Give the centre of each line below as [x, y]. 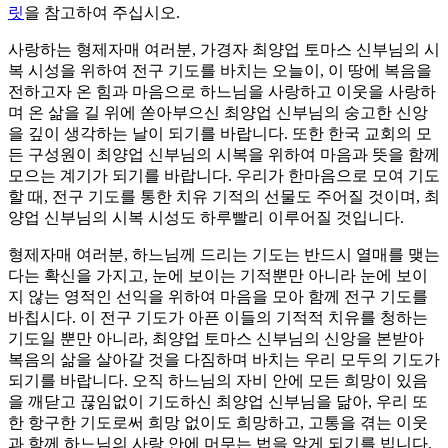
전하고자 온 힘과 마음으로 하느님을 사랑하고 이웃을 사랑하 [222, 92]
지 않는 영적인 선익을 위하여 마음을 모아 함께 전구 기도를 [218, 297]
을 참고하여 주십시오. [102, 13]
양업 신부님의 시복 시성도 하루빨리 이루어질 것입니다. [206, 218]
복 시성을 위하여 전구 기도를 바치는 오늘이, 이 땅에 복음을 [220, 71]
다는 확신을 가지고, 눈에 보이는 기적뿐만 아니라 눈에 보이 [218, 276]
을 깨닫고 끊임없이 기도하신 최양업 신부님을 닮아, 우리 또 [218, 402]
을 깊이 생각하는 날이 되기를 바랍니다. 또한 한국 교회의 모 [220, 134]
